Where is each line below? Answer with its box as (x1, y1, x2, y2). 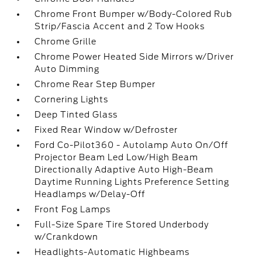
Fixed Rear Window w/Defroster (35, 125, 178, 135)
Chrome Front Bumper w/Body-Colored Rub (35, 9, 233, 19)
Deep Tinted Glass (35, 110, 118, 119)
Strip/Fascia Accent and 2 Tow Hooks (35, 22, 205, 31)
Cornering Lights (35, 95, 109, 104)
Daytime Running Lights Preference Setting (35, 177, 230, 187)
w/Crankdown (35, 232, 99, 242)
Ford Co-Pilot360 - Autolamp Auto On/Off (35, 140, 229, 150)
